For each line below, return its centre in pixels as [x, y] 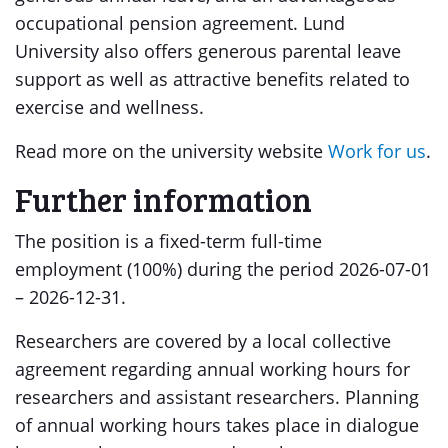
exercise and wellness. [109, 107]
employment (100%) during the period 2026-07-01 [223, 269]
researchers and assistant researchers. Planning [217, 397]
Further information [163, 199]
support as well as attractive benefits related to [212, 79]
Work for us [377, 151]
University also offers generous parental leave [208, 51]
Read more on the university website [171, 151]
